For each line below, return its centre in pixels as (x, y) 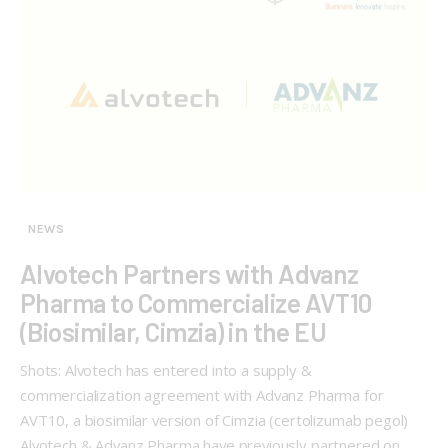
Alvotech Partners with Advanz (189, 274)
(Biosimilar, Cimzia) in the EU (173, 332)
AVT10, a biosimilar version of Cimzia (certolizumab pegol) (214, 420)
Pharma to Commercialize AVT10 (196, 303)
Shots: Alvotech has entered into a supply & (166, 370)
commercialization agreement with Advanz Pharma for (202, 395)
